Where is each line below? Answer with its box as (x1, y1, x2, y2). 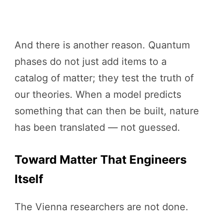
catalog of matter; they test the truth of (15, 72, 194, 84)
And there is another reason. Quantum (15, 39, 190, 51)
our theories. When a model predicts (15, 88, 181, 100)
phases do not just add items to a (15, 55, 167, 67)
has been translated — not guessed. (15, 121, 180, 133)
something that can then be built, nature (15, 105, 199, 117)
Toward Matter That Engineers (15, 152, 186, 167)
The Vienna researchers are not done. (15, 201, 188, 213)
